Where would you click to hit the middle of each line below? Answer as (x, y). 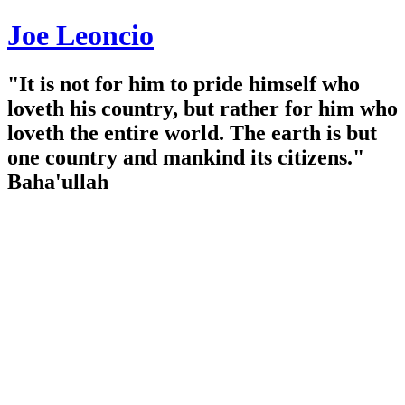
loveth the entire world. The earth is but (192, 132)
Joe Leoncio (80, 36)
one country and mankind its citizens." (186, 157)
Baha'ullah (58, 181)
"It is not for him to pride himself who (184, 84)
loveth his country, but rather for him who (202, 108)
